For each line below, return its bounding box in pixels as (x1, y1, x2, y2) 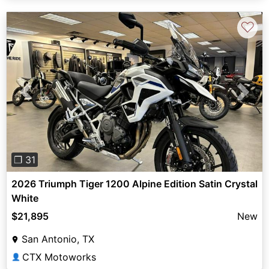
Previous (25, 92, 65, 105)
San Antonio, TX (22, 233, 94, 246)
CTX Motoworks (22, 251, 96, 264)
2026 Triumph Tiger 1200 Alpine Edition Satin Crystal (11, 178, 258, 190)
